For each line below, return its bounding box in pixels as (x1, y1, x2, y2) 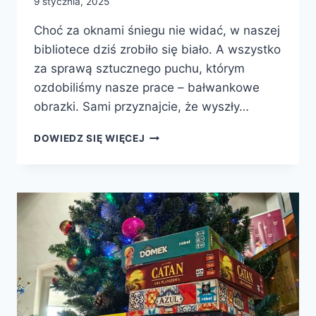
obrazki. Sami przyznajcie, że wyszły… (34, 99, 249, 114)
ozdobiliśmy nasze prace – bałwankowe (34, 80, 260, 95)
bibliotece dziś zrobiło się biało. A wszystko (34, 42, 281, 57)
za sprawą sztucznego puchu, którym (34, 61, 245, 76)
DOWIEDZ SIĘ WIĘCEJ (34, 133, 145, 145)
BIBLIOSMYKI (144, 159, 212, 171)
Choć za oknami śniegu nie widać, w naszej (34, 23, 280, 38)
